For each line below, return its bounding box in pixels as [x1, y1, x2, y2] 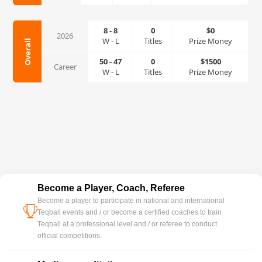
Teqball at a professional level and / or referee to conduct [37, 220, 217, 228]
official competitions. [37, 232, 102, 240]
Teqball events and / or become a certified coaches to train [37, 208, 222, 216]
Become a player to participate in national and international [37, 196, 225, 205]
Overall [22, 37, 33, 65]
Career [53, 61, 77, 72]
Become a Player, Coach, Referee [37, 183, 185, 193]
